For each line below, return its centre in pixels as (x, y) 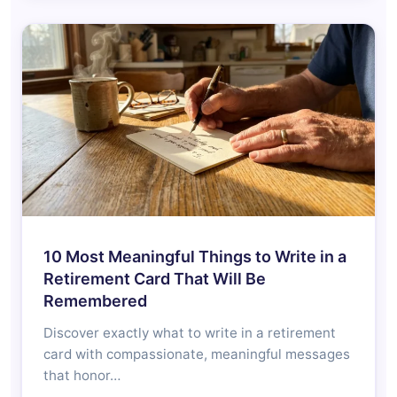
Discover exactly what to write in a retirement (190, 332)
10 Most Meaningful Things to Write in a (195, 256)
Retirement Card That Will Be (155, 278)
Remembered (95, 300)
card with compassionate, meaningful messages (197, 354)
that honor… (82, 375)
